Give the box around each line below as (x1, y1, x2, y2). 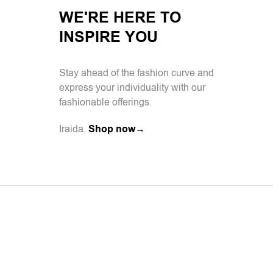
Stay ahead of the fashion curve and (59, 66, 214, 80)
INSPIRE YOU (59, 27, 158, 49)
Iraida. (59, 122, 88, 136)
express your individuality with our (59, 81, 205, 95)
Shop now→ (88, 122, 145, 136)
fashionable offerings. (59, 96, 152, 110)
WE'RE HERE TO (59, 7, 181, 29)
